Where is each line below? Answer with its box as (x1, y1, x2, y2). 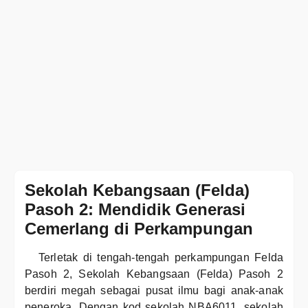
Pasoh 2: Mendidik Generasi (25, 200, 245, 219)
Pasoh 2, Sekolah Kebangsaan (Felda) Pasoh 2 (25, 268, 283, 280)
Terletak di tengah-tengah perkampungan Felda (38, 252, 283, 263)
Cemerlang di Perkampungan (25, 219, 253, 238)
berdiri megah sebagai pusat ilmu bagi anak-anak (25, 285, 283, 296)
